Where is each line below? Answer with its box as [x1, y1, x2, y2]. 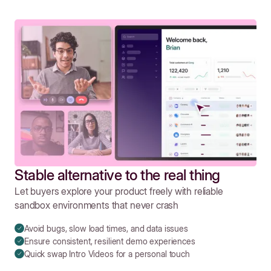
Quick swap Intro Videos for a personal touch [24, 249, 190, 259]
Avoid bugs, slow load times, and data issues [24, 223, 188, 233]
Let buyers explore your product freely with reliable [15, 185, 223, 197]
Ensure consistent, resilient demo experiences [24, 236, 195, 246]
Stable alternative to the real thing [15, 166, 220, 184]
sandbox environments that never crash [15, 199, 179, 211]
